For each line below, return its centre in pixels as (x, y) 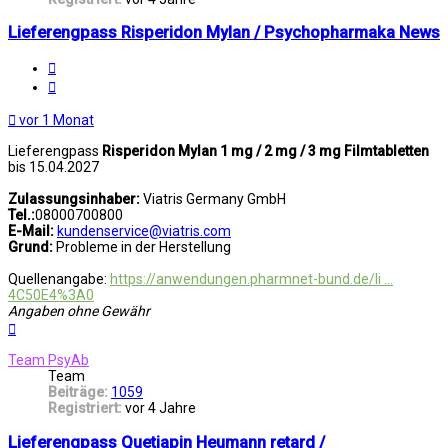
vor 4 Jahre (160, 408)
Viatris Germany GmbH (213, 199)
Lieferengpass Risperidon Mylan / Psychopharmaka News (224, 32)
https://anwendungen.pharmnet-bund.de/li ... (251, 279)
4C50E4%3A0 (51, 295)
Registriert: (85, 408)
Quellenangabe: (59, 279)
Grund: (32, 247)
